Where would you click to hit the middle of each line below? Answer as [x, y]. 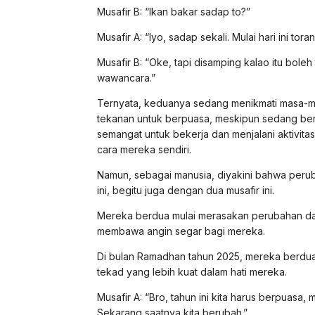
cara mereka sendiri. [144, 149]
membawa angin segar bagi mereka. [181, 231]
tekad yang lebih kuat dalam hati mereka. [192, 271]
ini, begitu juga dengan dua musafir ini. [186, 190]
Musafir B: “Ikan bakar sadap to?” [174, 11]
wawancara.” [126, 77]
